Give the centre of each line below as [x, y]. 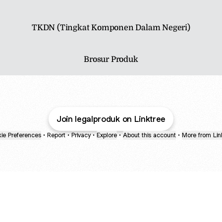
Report [56, 135]
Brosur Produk [111, 59]
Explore [107, 135]
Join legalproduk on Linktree [111, 119]
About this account [149, 135]
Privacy [81, 135]
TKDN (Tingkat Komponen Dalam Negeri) [111, 28]
